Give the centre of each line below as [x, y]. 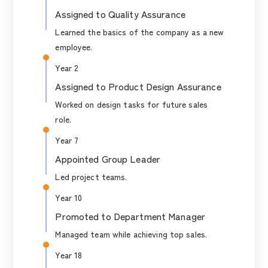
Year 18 [69, 255]
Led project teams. [91, 176]
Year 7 [67, 140]
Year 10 [69, 197]
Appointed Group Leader [108, 159]
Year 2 [67, 68]
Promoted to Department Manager [130, 216]
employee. [74, 47]
